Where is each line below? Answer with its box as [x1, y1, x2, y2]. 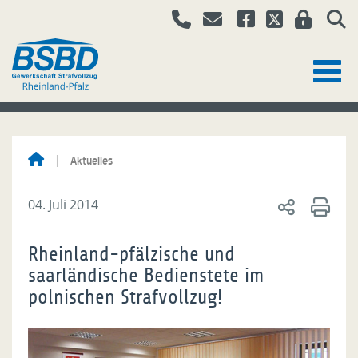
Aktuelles [70, 154, 113, 167]
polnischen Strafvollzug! [28, 287, 222, 308]
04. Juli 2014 [28, 196, 98, 213]
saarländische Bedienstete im [28, 265, 264, 287]
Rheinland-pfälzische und [28, 244, 235, 265]
